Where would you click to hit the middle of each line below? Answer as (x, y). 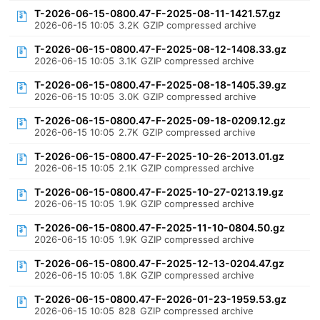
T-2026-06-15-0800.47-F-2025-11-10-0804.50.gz (160, 227)
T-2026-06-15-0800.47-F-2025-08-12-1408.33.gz (161, 49)
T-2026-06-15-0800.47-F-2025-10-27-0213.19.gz (159, 192)
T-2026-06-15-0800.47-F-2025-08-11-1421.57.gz (158, 13)
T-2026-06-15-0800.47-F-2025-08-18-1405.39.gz (161, 85)
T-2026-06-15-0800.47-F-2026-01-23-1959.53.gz (161, 299)
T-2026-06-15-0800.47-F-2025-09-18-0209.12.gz (160, 120)
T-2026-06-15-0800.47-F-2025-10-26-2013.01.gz (160, 156)
